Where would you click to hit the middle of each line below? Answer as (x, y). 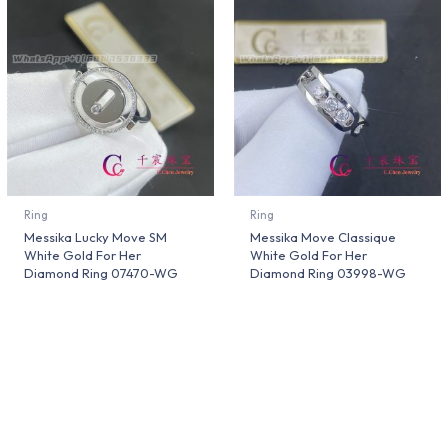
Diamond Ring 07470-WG (100, 272)
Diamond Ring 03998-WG (328, 272)
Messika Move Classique (323, 236)
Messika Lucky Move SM (95, 236)
